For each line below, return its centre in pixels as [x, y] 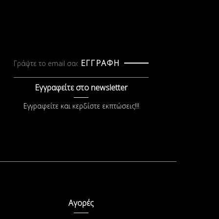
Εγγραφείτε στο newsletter [81, 88]
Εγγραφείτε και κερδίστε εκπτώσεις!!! [81, 106]
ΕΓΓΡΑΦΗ [100, 63]
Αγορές [81, 203]
